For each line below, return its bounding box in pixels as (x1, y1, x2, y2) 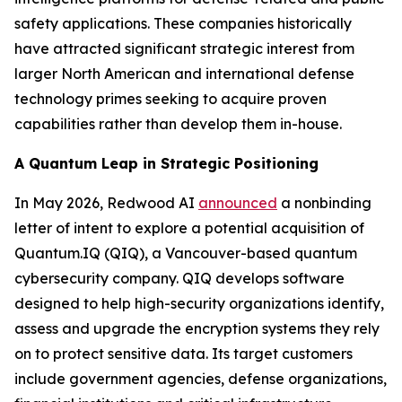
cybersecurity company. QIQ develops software (14, 269, 345, 288)
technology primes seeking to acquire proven (14, 90, 327, 109)
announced (198, 194, 277, 213)
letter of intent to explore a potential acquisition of (14, 219, 364, 238)
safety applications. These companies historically (14, 14, 352, 33)
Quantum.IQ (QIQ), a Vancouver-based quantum (14, 244, 357, 263)
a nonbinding (277, 194, 371, 213)
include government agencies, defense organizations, (14, 370, 387, 389)
